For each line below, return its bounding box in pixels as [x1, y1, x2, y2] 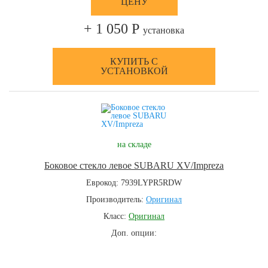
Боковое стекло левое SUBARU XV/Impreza [44, 160, 224, 170]
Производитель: [86, 195, 146, 204]
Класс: [103, 212, 129, 221]
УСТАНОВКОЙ [100, 66, 168, 76]
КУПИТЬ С [110, 56, 158, 66]
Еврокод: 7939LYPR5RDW [86, 178, 182, 187]
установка [143, 25, 184, 35]
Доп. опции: [111, 229, 157, 237]
